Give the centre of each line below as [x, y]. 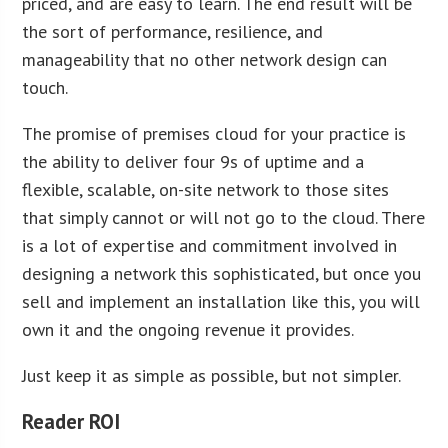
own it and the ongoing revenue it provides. [188, 329]
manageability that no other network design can [205, 59]
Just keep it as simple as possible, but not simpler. [212, 375]
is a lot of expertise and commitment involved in [210, 245]
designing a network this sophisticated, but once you [222, 273]
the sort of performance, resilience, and [173, 31]
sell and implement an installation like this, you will [221, 301]
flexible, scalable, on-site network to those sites [206, 189]
